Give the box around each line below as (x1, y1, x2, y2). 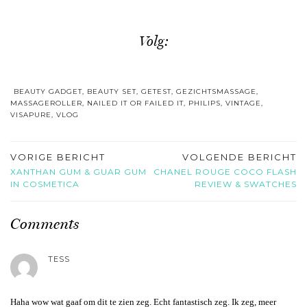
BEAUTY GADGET (14, 86, 82, 96)
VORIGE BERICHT (10, 151, 106, 162)
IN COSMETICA (10, 178, 79, 189)
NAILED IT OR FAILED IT (87, 98, 184, 108)
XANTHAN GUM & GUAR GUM (10, 166, 147, 177)
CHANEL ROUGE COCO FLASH (153, 166, 297, 177)
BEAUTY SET (87, 86, 136, 96)
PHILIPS (188, 98, 221, 108)
